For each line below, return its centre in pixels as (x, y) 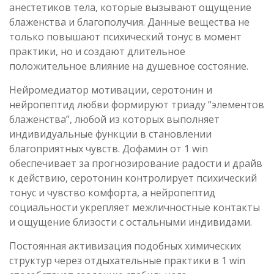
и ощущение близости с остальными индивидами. (131, 222)
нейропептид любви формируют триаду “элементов (137, 105)
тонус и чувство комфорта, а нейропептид (112, 193)
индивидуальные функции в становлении (110, 134)
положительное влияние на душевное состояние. (129, 66)
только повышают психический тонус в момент (125, 37)
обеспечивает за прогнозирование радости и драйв (136, 163)
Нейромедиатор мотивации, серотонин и (111, 90)
